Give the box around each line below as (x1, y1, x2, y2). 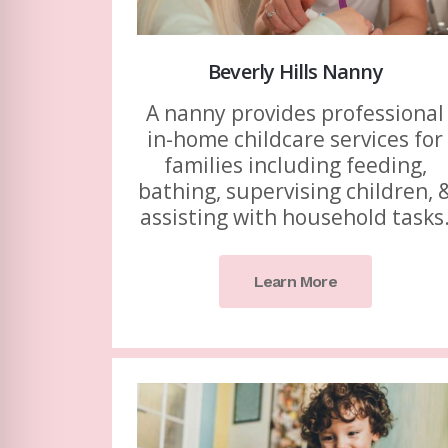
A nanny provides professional (146, 99, 445, 128)
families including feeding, (163, 151, 427, 180)
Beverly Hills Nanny (207, 58, 383, 86)
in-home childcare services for (147, 125, 444, 154)
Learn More (253, 272, 337, 292)
